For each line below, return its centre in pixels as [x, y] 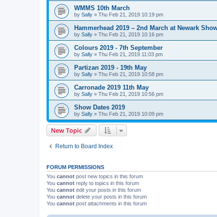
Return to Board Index [84, 146]
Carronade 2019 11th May [111, 87]
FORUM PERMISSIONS [75, 167]
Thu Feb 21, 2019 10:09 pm [131, 114]
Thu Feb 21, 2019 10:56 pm [131, 94]
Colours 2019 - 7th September [118, 47]
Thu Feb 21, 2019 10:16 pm [131, 34]
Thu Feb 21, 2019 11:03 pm [131, 54]
